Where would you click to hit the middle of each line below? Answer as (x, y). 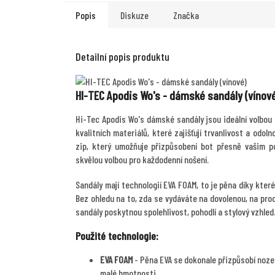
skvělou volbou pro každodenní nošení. (143, 159)
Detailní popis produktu (122, 57)
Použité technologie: (117, 235)
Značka (186, 15)
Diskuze (134, 15)
